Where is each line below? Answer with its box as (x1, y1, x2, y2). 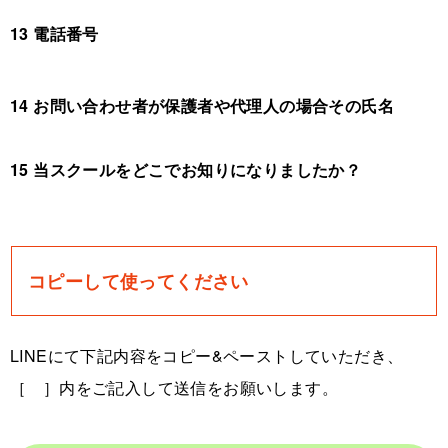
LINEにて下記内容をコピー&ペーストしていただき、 (10, 343, 404, 367)
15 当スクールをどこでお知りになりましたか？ (10, 157, 362, 181)
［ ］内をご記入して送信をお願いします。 (10, 375, 338, 399)
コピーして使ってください (28, 267, 249, 294)
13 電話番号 (10, 21, 99, 45)
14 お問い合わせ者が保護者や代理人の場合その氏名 (10, 93, 394, 117)
